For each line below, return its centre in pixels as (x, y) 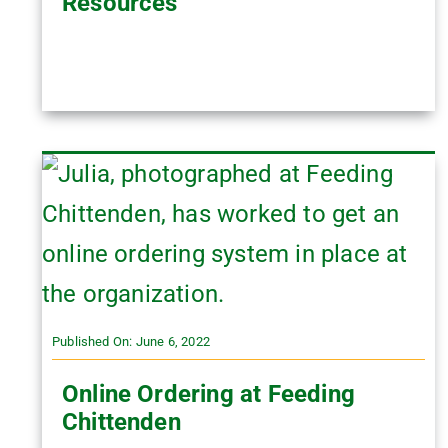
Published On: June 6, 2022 (130, 341)
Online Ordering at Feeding (208, 393)
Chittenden (121, 421)
